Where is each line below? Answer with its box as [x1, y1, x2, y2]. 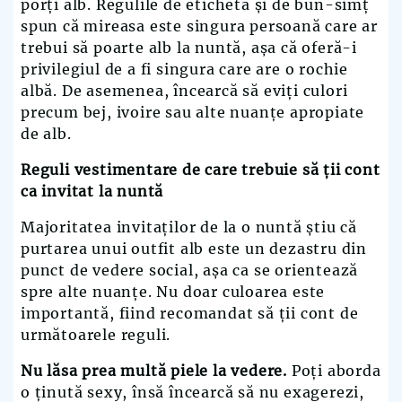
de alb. [21, 125, 72, 144]
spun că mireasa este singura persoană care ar [21, 17, 378, 36]
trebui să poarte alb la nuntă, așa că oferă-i [21, 39, 357, 57]
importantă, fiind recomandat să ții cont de [21, 304, 359, 323]
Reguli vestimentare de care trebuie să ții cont [21, 161, 380, 179]
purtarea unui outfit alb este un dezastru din [21, 240, 367, 258]
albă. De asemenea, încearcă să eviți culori [21, 82, 348, 100]
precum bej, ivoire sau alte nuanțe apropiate [21, 103, 365, 122]
